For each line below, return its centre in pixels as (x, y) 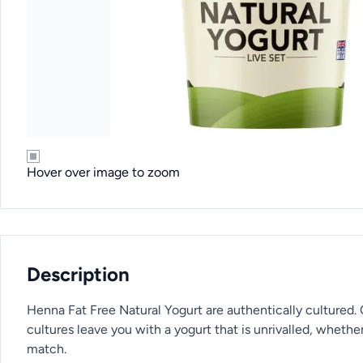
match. (47, 349)
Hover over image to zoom (103, 172)
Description (78, 274)
